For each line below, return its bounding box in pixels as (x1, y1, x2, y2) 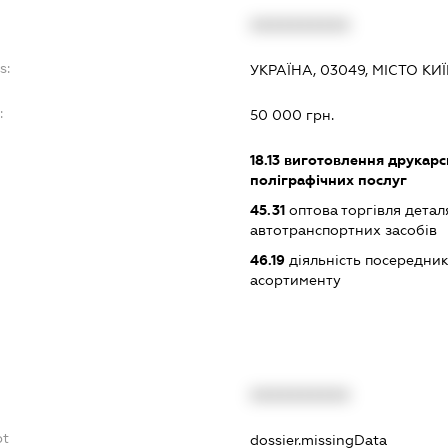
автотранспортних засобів (249, 221, 437, 238)
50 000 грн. (249, 106, 334, 123)
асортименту (249, 271, 341, 288)
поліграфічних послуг (249, 171, 407, 188)
